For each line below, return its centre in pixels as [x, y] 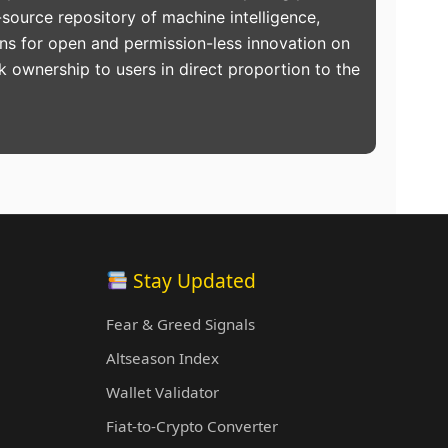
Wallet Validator [162, 392]
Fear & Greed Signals [180, 324]
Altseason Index [162, 358]
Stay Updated [191, 281]
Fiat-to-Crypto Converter [192, 426]
